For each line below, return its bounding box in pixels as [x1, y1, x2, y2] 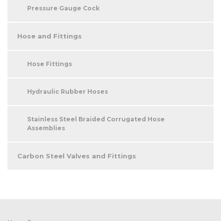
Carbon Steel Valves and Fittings [17, 151, 136, 160]
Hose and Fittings [17, 32, 82, 40]
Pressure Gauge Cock [27, 4, 100, 12]
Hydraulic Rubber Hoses [27, 87, 108, 95]
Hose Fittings [27, 60, 72, 68]
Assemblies [27, 124, 65, 132]
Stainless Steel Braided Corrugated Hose [27, 115, 165, 123]
